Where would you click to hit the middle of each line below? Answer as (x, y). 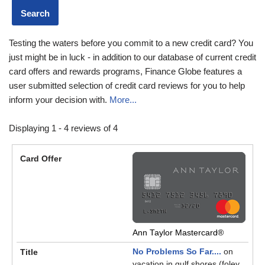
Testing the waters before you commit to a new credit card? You (131, 43)
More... (123, 99)
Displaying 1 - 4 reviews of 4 (63, 128)
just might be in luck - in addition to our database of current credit (132, 57)
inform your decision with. (59, 99)
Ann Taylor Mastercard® (178, 232)
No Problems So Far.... (177, 251)
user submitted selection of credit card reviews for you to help (127, 85)
